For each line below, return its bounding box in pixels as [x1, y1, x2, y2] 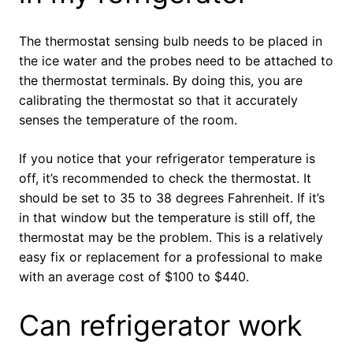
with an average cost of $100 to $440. [19, 269, 249, 285]
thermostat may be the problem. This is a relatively [19, 229, 323, 246]
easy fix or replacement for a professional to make [19, 249, 322, 266]
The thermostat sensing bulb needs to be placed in [19, 33, 322, 50]
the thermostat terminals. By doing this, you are [19, 72, 303, 89]
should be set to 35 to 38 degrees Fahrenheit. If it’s [19, 190, 325, 206]
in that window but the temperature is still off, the [19, 210, 315, 226]
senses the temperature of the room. [19, 112, 237, 128]
